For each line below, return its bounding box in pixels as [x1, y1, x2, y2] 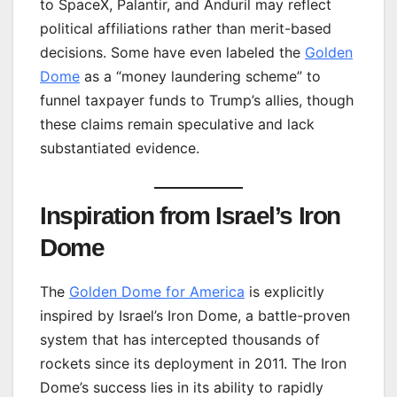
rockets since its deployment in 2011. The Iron [40, 354, 346, 372]
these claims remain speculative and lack [40, 114, 315, 133]
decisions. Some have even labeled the [40, 43, 305, 61]
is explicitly [245, 282, 324, 300]
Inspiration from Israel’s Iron [40, 201, 341, 230]
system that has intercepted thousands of [40, 330, 320, 348]
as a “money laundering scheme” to [80, 66, 321, 85]
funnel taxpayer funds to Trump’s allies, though [40, 90, 354, 109]
